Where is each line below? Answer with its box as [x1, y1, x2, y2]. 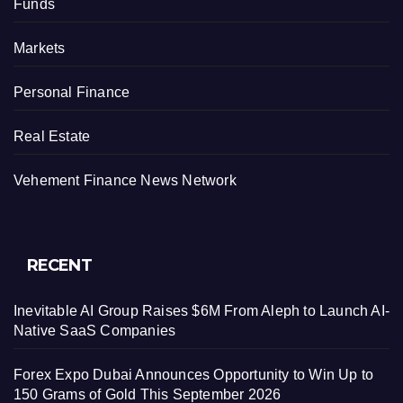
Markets [13, 40, 66, 56]
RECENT [27, 255, 92, 275]
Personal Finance [13, 84, 130, 100]
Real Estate [13, 128, 91, 144]
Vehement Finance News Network [13, 172, 237, 188]
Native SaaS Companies [13, 322, 176, 338]
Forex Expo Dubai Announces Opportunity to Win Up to [13, 366, 374, 382]
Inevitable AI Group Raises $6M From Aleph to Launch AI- [13, 302, 390, 318]
